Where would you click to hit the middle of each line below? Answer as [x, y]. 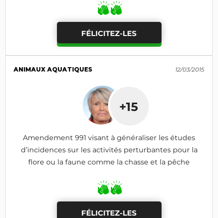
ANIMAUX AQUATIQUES [53, 69]
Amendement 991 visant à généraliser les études [109, 137]
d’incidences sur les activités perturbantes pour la [109, 150]
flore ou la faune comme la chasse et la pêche [109, 162]
